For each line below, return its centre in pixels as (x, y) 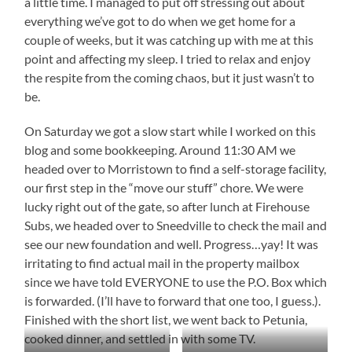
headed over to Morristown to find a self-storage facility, (176, 168)
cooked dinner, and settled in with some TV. (140, 338)
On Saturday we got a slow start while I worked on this (170, 130)
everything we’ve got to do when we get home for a (160, 20)
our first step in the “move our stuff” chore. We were (164, 187)
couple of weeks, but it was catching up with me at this (169, 39)
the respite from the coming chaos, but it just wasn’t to (170, 77)
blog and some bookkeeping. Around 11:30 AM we (160, 149)
